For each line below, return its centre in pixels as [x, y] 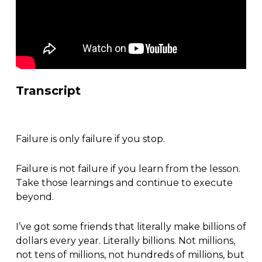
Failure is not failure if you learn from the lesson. [128, 169]
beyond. [35, 197]
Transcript [48, 91]
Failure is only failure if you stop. [90, 139]
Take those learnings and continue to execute [124, 183]
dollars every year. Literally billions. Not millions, [125, 241]
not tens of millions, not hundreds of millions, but [130, 255]
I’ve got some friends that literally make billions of [131, 227]
